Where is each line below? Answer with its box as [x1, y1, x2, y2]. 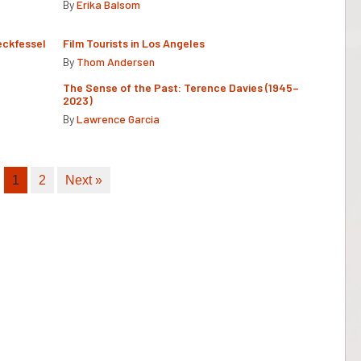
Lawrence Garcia [77, 111, 160, 126]
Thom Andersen [77, 54, 155, 68]
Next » [65, 172, 102, 187]
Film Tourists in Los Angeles [63, 35, 205, 50]
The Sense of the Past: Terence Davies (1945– [63, 80, 299, 94]
